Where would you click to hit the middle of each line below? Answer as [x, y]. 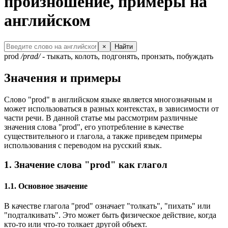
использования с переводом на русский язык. [83, 145]
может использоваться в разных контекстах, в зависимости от [111, 108]
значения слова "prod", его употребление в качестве [94, 127]
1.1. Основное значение [46, 186]
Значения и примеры [63, 78]
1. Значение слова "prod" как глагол [86, 165]
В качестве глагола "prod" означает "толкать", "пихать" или [107, 206]
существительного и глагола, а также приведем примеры [103, 136]
